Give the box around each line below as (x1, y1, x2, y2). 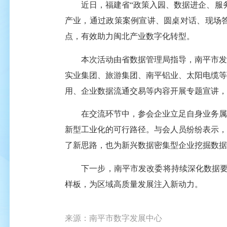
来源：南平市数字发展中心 (64, 213, 162, 222)
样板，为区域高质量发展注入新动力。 (64, 179, 203, 188)
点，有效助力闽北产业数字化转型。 (64, 32, 195, 41)
